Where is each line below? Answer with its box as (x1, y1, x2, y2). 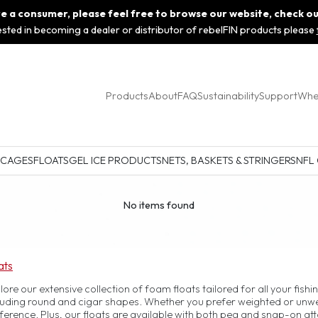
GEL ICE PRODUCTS (68, 154, 162, 168)
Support (259, 89, 297, 102)
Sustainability (197, 89, 259, 102)
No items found (124, 199, 194, 212)
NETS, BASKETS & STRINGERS (161, 154, 296, 168)
